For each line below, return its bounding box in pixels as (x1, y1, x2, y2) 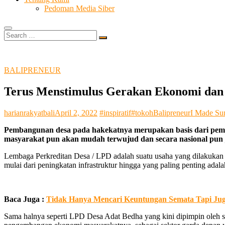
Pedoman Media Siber (44, 4, 115, 13)
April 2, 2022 (55, 108, 97, 117)
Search (4, 30, 25, 38)
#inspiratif (99, 108, 131, 117)
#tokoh (131, 108, 153, 117)
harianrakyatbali (4, 108, 55, 117)
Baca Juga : (4, 194, 46, 203)
